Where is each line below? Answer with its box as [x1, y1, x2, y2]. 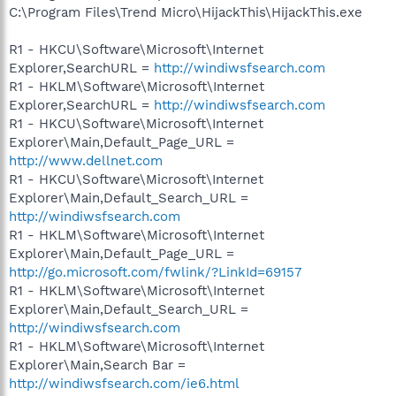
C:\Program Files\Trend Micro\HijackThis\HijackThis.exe [9, 4, 362, 20]
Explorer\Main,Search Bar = [9, 356, 186, 373]
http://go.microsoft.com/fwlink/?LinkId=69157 [9, 263, 301, 280]
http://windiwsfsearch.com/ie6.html [9, 375, 240, 392]
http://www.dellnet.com [9, 152, 163, 169]
